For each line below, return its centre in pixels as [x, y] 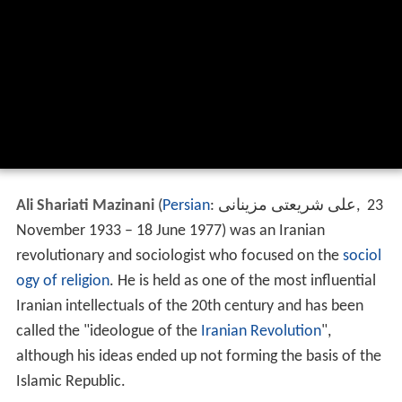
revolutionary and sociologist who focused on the [179, 256]
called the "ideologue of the [108, 331]
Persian [186, 205]
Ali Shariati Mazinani [85, 205]
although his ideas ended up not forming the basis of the [198, 356]
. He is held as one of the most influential [242, 281]
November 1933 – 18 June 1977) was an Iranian [170, 231]
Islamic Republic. [70, 381]
